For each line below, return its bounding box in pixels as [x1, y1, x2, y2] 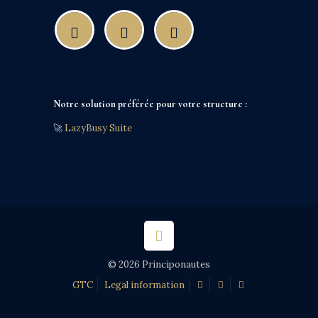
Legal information [104, 279, 185, 291]
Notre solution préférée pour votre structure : [53, 98, 247, 110]
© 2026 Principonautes [108, 258, 210, 270]
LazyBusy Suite [65, 122, 132, 134]
